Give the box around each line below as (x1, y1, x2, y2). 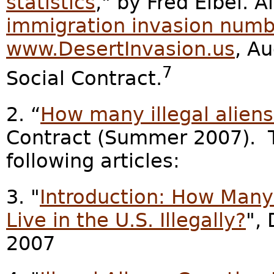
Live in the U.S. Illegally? (6, 209, 246, 231)
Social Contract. (6, 67, 162, 89)
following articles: (6, 149, 180, 172)
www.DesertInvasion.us (6, 38, 235, 61)
